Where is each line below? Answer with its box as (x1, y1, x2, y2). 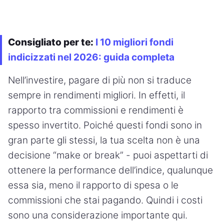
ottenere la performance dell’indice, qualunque (8, 164, 213, 176)
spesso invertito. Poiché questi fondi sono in (8, 119, 202, 131)
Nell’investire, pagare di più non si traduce (8, 74, 191, 86)
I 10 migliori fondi (95, 36, 173, 48)
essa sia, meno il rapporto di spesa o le (8, 179, 178, 191)
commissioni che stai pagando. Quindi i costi (8, 194, 202, 206)
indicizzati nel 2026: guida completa (8, 51, 174, 63)
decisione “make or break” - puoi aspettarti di (8, 149, 208, 161)
